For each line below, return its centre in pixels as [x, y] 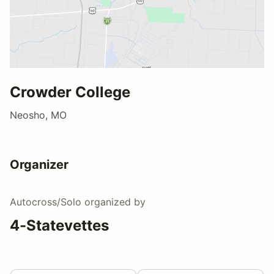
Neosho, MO [38, 115]
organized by [113, 202]
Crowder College [70, 92]
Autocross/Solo [46, 202]
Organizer [39, 164]
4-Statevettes [59, 225]
